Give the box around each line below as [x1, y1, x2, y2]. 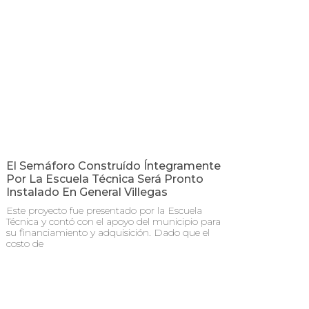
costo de [6, 237, 43, 250]
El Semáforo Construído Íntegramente [6, 159, 221, 172]
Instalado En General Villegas [6, 185, 168, 199]
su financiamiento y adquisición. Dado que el [6, 226, 210, 239]
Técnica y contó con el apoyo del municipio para [6, 215, 221, 228]
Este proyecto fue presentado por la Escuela [6, 203, 202, 217]
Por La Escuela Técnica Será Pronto [6, 172, 203, 186]
